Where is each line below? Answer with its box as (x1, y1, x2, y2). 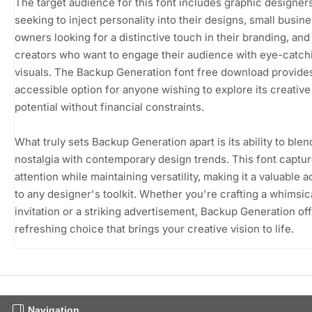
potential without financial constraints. (15, 100, 204, 114)
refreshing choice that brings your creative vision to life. (15, 221, 294, 235)
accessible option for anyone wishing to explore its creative (15, 82, 311, 96)
